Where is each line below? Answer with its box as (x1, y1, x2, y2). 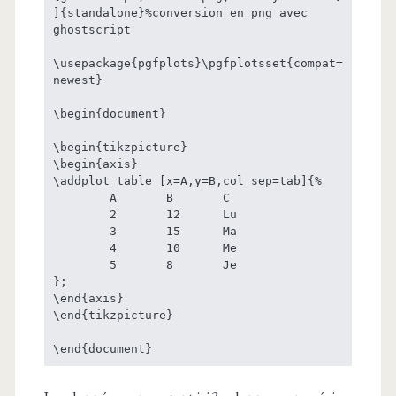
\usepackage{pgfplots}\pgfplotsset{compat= (52, 56, 343, 70)
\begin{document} (52, 106, 166, 120)
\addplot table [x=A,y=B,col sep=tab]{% (52, 173, 322, 187)
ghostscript (52, 22, 131, 36)
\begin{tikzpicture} (52, 140, 187, 154)
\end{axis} (52, 291, 124, 305)
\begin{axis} (52, 156, 138, 171)
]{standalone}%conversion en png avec (52, 5, 308, 19)
